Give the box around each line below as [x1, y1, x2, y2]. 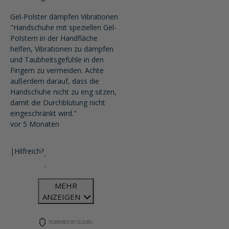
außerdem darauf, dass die [10, 76, 99, 86]
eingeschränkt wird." [10, 108, 77, 118]
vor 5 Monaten [10, 119, 59, 129]
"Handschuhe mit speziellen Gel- [10, 22, 117, 32]
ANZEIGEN [42, 192, 82, 202]
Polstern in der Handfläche [10, 33, 98, 43]
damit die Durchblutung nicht [10, 98, 105, 107]
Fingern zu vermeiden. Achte [10, 65, 104, 75]
